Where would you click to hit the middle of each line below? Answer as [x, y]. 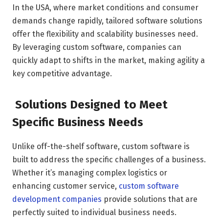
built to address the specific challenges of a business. [109, 160]
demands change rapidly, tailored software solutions [107, 21]
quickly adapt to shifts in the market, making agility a [109, 60]
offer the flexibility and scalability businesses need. [105, 34]
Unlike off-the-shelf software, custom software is [101, 147]
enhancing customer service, [66, 186]
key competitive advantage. [62, 74]
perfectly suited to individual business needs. [94, 213]
